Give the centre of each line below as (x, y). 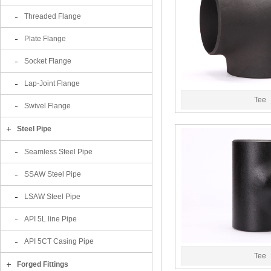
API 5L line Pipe (51, 219)
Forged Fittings (43, 264)
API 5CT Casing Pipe (59, 241)
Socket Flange (48, 61)
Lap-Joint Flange (52, 83)
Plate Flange (45, 39)
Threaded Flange (53, 16)
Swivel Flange (47, 106)
